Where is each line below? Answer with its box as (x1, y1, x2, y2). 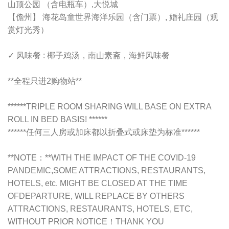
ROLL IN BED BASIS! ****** (8, 115, 107, 124)
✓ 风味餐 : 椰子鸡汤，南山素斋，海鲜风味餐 (8, 51, 170, 60)
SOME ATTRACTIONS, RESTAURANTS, (53, 166, 205, 175)
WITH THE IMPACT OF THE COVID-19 (51, 153, 196, 163)
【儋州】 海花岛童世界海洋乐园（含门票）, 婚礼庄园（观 (8, 13, 218, 22)
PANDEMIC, (8, 166, 53, 175)
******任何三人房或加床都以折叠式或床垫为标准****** (8, 128, 200, 137)
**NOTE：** (8, 153, 51, 163)
